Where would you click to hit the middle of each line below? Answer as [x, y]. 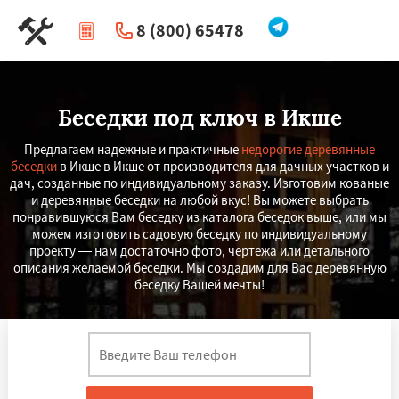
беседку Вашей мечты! [199, 285]
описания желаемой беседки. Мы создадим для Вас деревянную [199, 268]
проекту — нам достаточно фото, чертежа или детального [199, 251]
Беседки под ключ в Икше [199, 118]
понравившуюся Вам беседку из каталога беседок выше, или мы [199, 217]
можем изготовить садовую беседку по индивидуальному [199, 234]
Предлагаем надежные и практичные [133, 149]
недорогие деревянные [308, 149]
